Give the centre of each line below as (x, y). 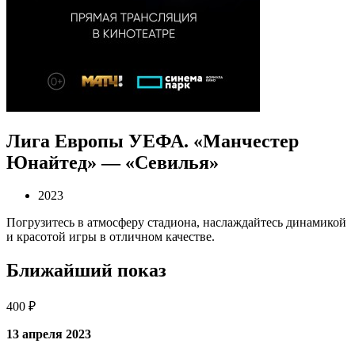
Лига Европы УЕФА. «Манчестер (153, 141)
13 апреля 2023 (49, 334)
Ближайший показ (86, 271)
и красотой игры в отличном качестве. (111, 237)
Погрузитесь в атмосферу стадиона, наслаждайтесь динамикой (176, 223)
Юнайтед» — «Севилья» (113, 162)
